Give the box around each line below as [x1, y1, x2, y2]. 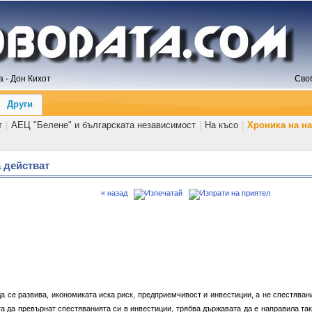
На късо [205, 119, 239, 130]
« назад [101, 189, 127, 197]
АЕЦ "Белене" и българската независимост [11, 119, 196, 130]
